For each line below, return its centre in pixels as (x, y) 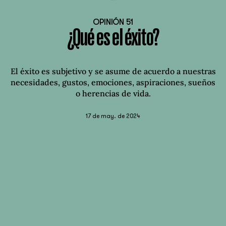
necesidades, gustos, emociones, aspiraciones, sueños (113, 82)
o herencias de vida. (113, 94)
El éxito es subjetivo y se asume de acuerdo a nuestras (113, 71)
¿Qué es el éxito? (113, 39)
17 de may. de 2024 (113, 116)
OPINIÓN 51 (113, 22)
